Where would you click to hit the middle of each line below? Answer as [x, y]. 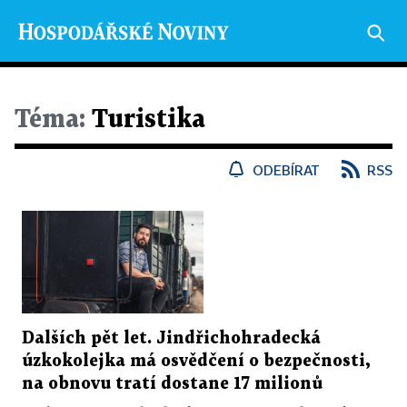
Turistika [145, 120]
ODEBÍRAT [286, 170]
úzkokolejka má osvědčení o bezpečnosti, [196, 361]
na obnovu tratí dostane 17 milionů [172, 383]
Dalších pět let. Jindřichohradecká [171, 338]
